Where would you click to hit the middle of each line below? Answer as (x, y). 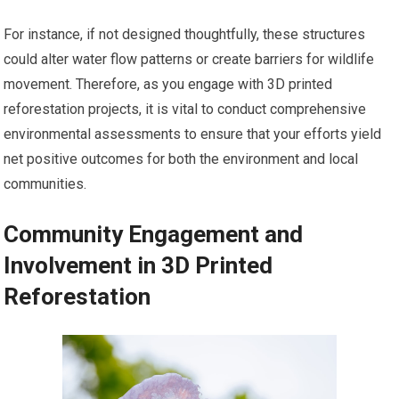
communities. (45, 183)
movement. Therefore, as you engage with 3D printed (168, 84)
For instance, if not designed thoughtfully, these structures (185, 34)
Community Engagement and (154, 234)
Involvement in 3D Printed (138, 265)
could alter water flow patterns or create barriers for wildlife (189, 59)
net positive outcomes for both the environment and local (181, 159)
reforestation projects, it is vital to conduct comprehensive (185, 109)
